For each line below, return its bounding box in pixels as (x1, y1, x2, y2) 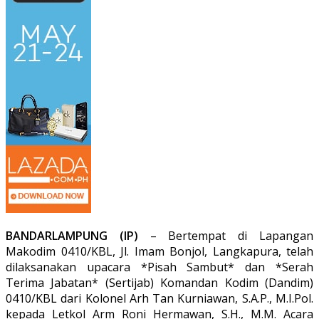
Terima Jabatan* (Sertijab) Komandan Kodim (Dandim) (6, 274, 313, 291)
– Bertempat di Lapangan (137, 227, 314, 244)
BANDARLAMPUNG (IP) (6, 227, 138, 244)
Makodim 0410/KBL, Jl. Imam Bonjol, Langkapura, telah (6, 243, 313, 259)
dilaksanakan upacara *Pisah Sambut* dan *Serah (6, 258, 313, 275)
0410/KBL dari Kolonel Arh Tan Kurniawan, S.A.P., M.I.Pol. (6, 290, 313, 306)
